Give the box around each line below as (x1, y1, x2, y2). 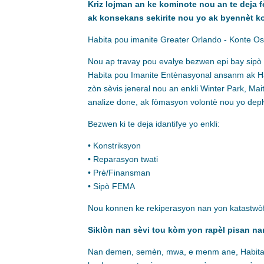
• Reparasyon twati (88, 154, 159, 164)
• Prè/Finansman (88, 168, 151, 178)
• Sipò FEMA (88, 181, 136, 192)
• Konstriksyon (88, 141, 141, 151)
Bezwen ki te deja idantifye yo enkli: (88, 119, 220, 129)
